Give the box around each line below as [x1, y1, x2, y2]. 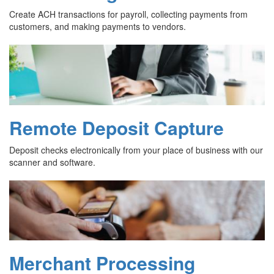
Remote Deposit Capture [9, 114, 224, 141]
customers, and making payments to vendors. [9, 20, 186, 33]
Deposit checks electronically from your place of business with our [9, 143, 263, 156]
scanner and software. [9, 155, 95, 168]
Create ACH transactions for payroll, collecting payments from [9, 8, 248, 21]
